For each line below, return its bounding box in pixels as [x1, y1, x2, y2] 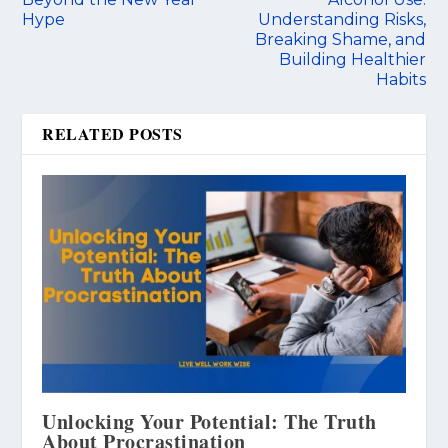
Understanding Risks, [257, 9, 426, 29]
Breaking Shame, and [254, 29, 426, 49]
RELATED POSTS [42, 121, 183, 145]
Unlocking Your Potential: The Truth [42, 406, 377, 436]
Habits [375, 69, 426, 89]
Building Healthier [278, 49, 426, 69]
